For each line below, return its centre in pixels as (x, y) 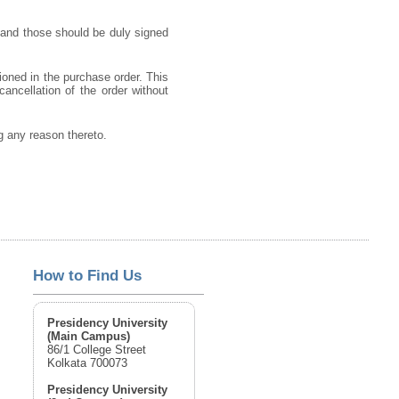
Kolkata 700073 (88, 363)
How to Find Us (88, 275)
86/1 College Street (97, 350)
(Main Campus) (89, 337)
